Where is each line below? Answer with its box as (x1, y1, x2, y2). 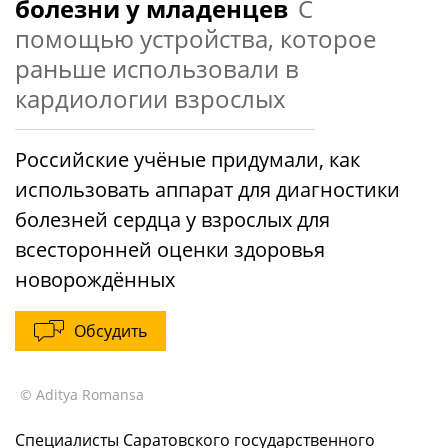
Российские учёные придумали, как (15, 146, 360, 173)
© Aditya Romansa (20, 385, 144, 405)
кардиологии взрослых (15, 82, 286, 115)
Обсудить (74, 320, 147, 342)
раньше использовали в (15, 52, 299, 85)
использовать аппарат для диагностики (15, 176, 400, 203)
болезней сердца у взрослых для (15, 206, 330, 233)
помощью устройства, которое (15, 22, 376, 55)
